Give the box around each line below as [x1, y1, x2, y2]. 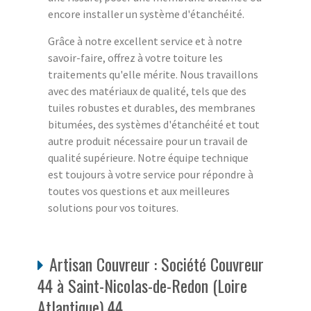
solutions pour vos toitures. [48, 201, 178, 215]
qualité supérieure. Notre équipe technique [48, 151, 249, 165]
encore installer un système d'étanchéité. [48, 7, 244, 22]
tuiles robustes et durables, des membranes [48, 101, 255, 115]
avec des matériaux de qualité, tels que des [48, 84, 246, 99]
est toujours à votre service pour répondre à [48, 167, 253, 182]
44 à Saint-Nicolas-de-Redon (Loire [37, 273, 247, 299]
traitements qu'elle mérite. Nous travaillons [48, 67, 258, 82]
